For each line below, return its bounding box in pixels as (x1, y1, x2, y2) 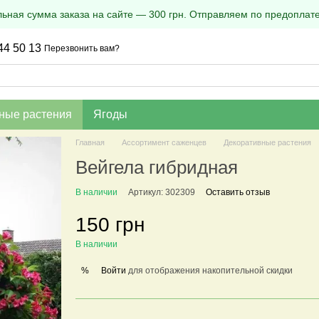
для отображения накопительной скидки (125, 265, 293, 276)
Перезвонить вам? (44, 43, 120, 53)
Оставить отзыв (205, 187, 270, 197)
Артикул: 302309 (127, 187, 195, 197)
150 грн (75, 214, 145, 236)
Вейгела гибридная (75, 157, 238, 178)
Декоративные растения (223, 138, 311, 147)
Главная (75, 138, 105, 147)
